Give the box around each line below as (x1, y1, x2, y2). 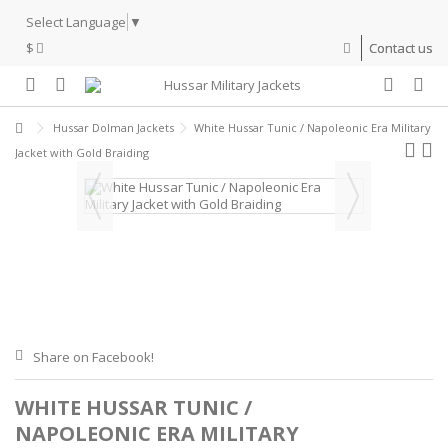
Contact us (369, 38, 433, 57)
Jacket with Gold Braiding (15, 144, 149, 160)
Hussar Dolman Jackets (53, 119, 174, 135)
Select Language (26, 12, 126, 31)
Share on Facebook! (33, 347, 154, 366)
